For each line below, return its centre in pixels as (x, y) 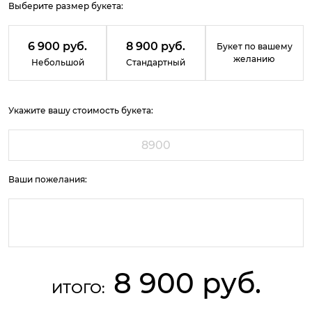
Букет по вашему (254, 46)
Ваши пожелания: (48, 179)
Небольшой (57, 62)
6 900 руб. (58, 46)
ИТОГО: (78, 288)
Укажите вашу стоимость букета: (81, 110)
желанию (255, 59)
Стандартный (156, 62)
